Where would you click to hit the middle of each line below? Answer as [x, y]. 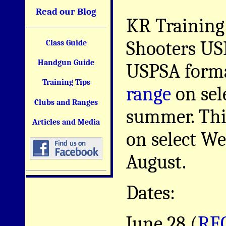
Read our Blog [66, 11]
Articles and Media [66, 122]
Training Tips [66, 82]
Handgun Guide [66, 63]
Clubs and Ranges [66, 102]
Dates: [151, 193]
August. [156, 162]
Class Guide [66, 43]
